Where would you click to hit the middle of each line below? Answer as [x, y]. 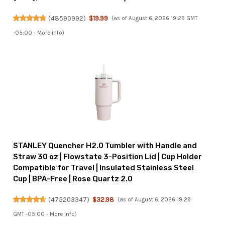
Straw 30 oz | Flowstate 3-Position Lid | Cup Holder [108, 157]
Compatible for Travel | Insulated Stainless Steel [104, 168]
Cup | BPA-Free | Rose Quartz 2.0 [73, 179]
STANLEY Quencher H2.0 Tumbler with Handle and [105, 146]
